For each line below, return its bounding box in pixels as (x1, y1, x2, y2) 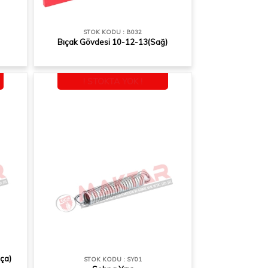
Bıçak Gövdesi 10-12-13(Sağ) (57, 37, 167, 47)
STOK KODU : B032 (83, 28, 142, 36)
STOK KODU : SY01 (83, 255, 142, 263)
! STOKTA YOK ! (83, 76, 142, 87)
